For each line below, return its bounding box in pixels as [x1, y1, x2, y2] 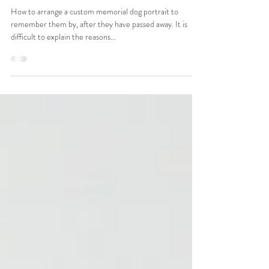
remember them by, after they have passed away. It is [11, 50, 187, 62]
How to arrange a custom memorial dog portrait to [11, 38, 178, 50]
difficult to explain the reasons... [11, 63, 116, 75]
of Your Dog [11, 14, 76, 31]
